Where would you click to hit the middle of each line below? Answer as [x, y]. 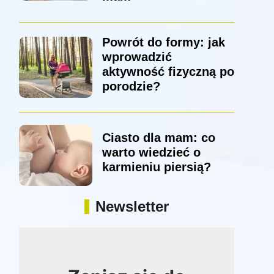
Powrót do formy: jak [163, 43]
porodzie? [131, 87]
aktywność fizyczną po [168, 72]
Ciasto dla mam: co [158, 138]
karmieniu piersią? [156, 167]
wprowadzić [137, 57]
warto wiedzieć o [151, 153]
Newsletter [132, 207]
